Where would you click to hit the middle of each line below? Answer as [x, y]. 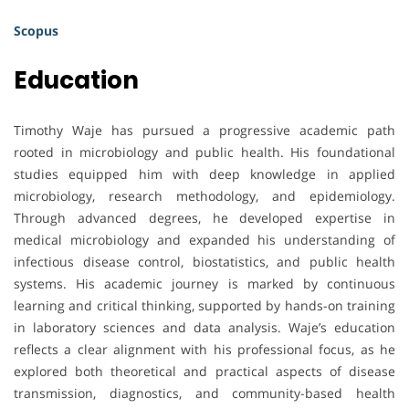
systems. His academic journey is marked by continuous [204, 284]
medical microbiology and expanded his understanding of [204, 240]
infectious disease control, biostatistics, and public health [204, 262]
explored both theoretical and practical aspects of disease [204, 372]
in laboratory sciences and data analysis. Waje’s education [204, 328]
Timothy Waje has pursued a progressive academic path [204, 131]
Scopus [36, 31]
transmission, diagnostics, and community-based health [204, 393]
